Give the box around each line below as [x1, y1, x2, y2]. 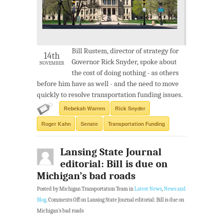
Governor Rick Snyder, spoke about [72, 57, 177, 67]
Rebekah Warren [64, 105, 105, 112]
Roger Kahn [41, 120, 71, 128]
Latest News [134, 186, 162, 193]
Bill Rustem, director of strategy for [72, 46, 179, 56]
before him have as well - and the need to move [37, 79, 179, 89]
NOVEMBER [39, 60, 64, 67]
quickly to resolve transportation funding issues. [37, 90, 183, 100]
